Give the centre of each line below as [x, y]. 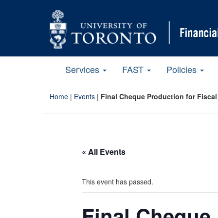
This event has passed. [118, 181]
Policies [183, 69]
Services [83, 69]
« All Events [104, 151]
